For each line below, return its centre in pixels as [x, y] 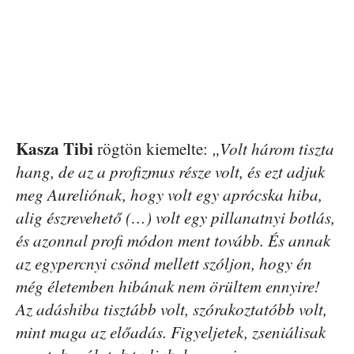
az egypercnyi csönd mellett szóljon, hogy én [164, 263]
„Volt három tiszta [273, 149]
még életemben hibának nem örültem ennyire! [168, 286]
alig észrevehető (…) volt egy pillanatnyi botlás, [175, 217]
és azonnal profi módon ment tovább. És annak [173, 240]
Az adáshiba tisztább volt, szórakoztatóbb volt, [171, 309]
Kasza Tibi [55, 149]
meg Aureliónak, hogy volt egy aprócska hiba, [169, 194]
